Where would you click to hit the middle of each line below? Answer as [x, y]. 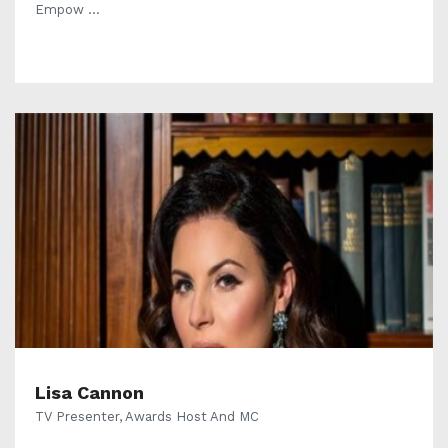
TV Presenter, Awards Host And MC [147, 417]
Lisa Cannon [89, 393]
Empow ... [67, 10]
